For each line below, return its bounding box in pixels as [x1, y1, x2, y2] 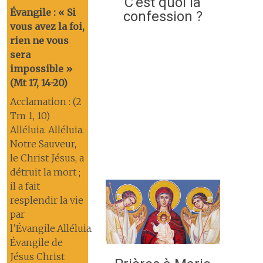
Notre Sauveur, [9, 138, 76, 150]
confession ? [123, 8, 203, 25]
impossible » [9, 63, 73, 75]
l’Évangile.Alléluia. [9, 222, 93, 234]
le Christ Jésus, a [9, 152, 84, 164]
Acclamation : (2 [9, 96, 82, 107]
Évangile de [9, 237, 63, 248]
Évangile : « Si [9, 6, 76, 18]
